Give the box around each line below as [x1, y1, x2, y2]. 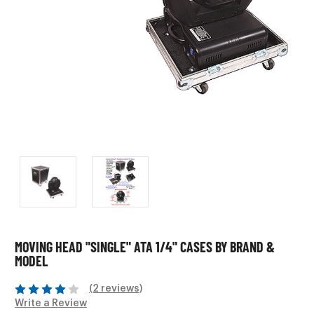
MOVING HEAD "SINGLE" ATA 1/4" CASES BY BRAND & [15, 238, 275, 256]
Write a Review [15, 299, 87, 309]
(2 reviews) [88, 284, 142, 294]
